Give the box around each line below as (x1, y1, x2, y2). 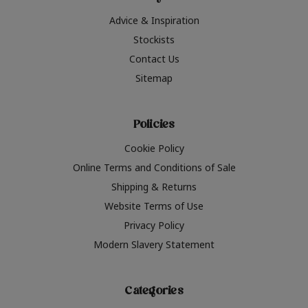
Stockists (133, 33, 175, 47)
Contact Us (129, 52, 179, 66)
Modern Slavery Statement (93, 238, 214, 252)
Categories (124, 283, 184, 302)
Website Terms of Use (104, 199, 203, 213)
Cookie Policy (124, 142, 184, 155)
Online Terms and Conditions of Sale (72, 161, 236, 175)
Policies (133, 117, 175, 135)
